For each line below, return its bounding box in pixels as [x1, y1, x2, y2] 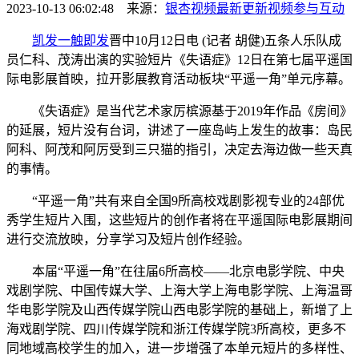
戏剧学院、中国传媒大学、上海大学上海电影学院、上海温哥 [6, 283, 353, 297]
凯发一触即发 [32, 33, 109, 47]
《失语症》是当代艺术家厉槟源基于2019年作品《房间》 [6, 103, 353, 118]
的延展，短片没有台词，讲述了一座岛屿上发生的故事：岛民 [6, 123, 353, 137]
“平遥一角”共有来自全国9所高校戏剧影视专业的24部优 [6, 193, 345, 208]
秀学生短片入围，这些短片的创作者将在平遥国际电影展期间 [6, 212, 353, 227]
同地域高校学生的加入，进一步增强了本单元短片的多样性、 [6, 341, 353, 355]
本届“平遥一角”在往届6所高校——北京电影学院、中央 [6, 264, 345, 278]
